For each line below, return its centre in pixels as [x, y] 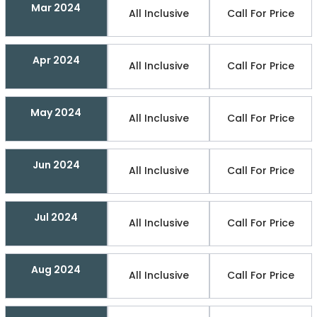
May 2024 [56, 112]
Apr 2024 [56, 60]
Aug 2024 [56, 269]
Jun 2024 [56, 165]
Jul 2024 [56, 217]
